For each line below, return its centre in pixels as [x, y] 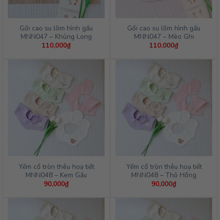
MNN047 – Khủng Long [56, 36]
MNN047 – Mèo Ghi [164, 36]
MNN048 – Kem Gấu [56, 175]
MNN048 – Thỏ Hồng [164, 175]
